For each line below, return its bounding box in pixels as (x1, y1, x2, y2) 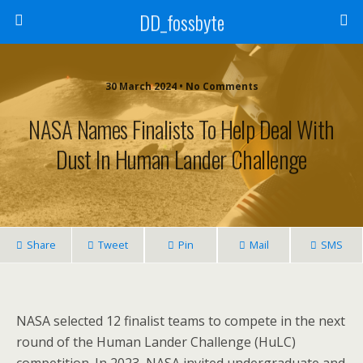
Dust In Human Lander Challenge (56, 142, 307, 176)
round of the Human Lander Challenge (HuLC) (16, 333, 296, 351)
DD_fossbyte (139, 7, 224, 36)
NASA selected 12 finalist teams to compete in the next (16, 312, 345, 330)
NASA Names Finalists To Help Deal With (28, 112, 335, 146)
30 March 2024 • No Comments (105, 79, 258, 93)
